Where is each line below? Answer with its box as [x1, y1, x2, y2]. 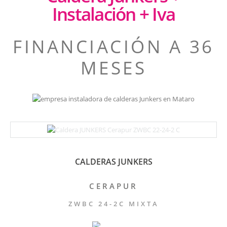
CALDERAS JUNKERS [74, 156, 153, 167]
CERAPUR [89, 181, 138, 191]
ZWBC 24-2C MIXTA [68, 199, 159, 208]
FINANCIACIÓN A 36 [13, 34, 214, 58]
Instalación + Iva [52, 2, 175, 26]
